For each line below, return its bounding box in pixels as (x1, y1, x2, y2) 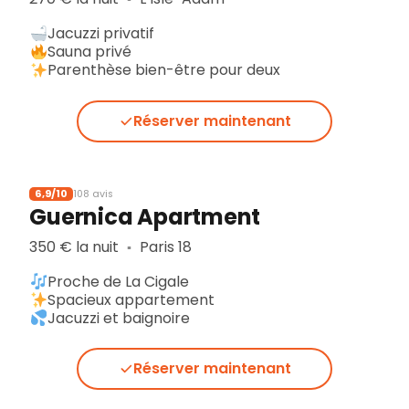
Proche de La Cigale (47, 270, 190, 292)
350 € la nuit (29, 236, 123, 257)
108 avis (73, 186, 114, 201)
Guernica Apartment (29, 202, 261, 233)
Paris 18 (136, 236, 192, 257)
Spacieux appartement (47, 288, 215, 310)
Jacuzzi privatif (47, 23, 155, 45)
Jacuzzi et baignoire (47, 307, 191, 329)
